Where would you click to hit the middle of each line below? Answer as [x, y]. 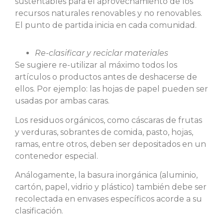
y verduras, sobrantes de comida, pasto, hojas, [104, 132]
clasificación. [39, 211]
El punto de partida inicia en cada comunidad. [106, 25]
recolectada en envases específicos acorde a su [109, 199]
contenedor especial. [56, 156]
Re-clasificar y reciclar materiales [102, 53]
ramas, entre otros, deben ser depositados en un [111, 144]
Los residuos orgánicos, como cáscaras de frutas [109, 120]
